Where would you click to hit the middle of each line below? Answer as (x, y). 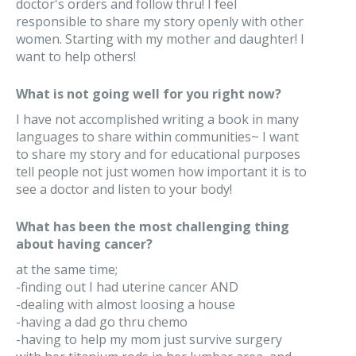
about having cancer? (84, 244)
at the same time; (67, 269)
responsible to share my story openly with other (160, 21)
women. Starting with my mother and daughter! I (160, 39)
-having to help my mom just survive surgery (149, 339)
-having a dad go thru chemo (102, 322)
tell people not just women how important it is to (161, 172)
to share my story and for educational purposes (158, 154)
